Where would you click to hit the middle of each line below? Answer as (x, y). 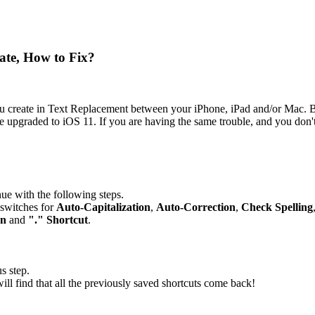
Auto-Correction (196, 207)
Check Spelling (277, 207)
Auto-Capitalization (103, 207)
